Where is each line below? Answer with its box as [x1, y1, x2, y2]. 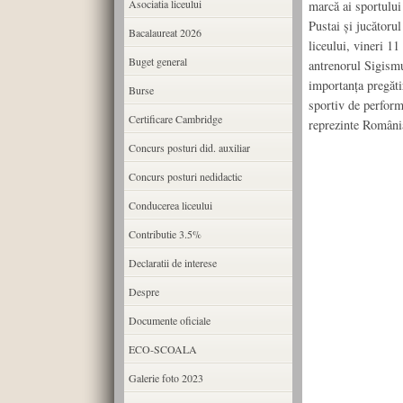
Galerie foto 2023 [128, 371, 203, 385]
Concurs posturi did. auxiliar [128, 140, 250, 155]
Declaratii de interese [128, 255, 217, 270]
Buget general [128, 54, 187, 68]
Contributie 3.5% [128, 227, 201, 241]
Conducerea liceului [128, 198, 212, 212]
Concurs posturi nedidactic [128, 169, 242, 184]
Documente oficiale [128, 313, 210, 327]
